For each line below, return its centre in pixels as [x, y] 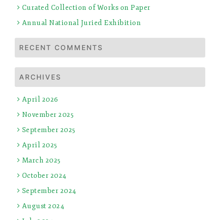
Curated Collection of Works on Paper [86, 7]
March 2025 [41, 160]
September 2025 [49, 130]
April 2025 [40, 145]
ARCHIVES [40, 77]
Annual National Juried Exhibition [81, 23]
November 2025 [48, 114]
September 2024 [49, 191]
